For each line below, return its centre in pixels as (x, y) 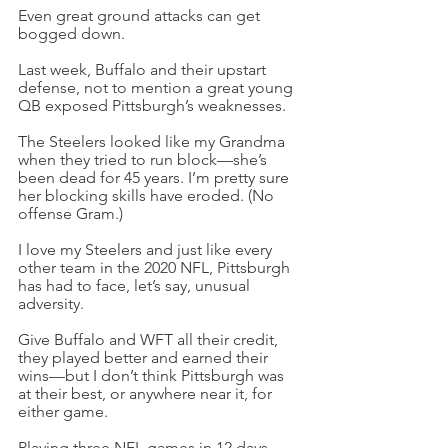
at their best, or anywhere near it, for (147, 393)
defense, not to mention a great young (157, 87)
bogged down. (71, 33)
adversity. (51, 303)
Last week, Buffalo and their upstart (144, 69)
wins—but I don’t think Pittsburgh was (153, 375)
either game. (63, 411)
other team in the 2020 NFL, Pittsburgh (156, 267)
